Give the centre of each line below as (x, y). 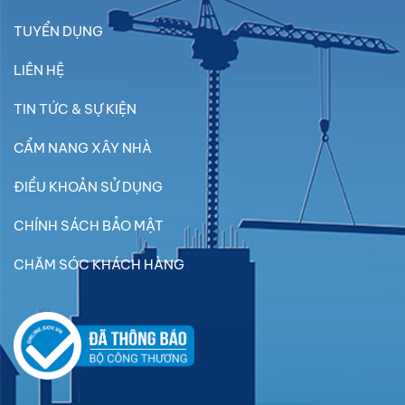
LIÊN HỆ (39, 71)
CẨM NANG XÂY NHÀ (83, 148)
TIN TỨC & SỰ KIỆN (75, 109)
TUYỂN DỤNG (58, 32)
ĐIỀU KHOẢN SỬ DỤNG (88, 187)
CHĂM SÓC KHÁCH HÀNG (99, 265)
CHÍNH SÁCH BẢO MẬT (89, 226)
